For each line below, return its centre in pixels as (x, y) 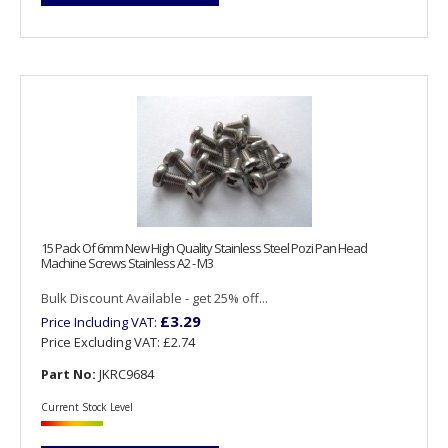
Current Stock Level (87, 407)
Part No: (68, 374)
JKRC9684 (125, 374)
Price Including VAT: (100, 322)
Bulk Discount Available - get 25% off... (154, 298)
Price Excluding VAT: (102, 342)
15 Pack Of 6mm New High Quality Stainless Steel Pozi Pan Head (204, 248)
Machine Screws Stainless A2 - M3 (127, 263)
